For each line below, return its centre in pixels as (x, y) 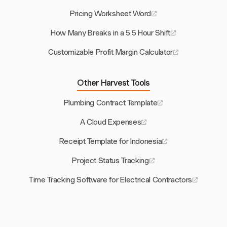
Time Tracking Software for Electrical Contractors (110, 180)
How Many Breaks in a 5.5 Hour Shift (110, 33)
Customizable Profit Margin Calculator (110, 52)
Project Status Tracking (110, 161)
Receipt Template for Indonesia (110, 142)
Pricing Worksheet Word (110, 14)
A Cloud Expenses (110, 122)
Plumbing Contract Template (110, 103)
